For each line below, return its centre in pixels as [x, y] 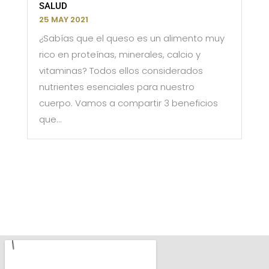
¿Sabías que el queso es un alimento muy [131, 38]
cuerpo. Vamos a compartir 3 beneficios [128, 103]
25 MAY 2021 [63, 19]
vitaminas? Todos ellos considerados [121, 70]
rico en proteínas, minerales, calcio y [119, 54]
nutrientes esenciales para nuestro [116, 86]
